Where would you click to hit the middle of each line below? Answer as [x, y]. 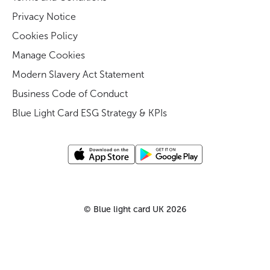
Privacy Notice [44, 16]
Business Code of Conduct [70, 93]
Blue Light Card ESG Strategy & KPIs [89, 113]
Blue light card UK [129, 209]
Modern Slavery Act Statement [78, 74]
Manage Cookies [49, 55]
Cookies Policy [45, 36]
